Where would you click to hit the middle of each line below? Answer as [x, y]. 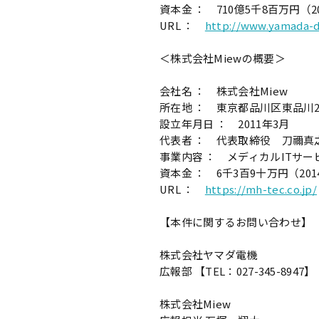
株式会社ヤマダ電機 [208, 254]
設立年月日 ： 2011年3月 [224, 123]
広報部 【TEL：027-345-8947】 [237, 271]
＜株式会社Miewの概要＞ [222, 58]
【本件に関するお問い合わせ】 [236, 221]
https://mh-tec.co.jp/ [261, 189]
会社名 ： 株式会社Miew [224, 90]
